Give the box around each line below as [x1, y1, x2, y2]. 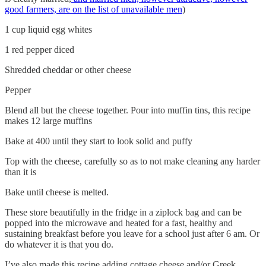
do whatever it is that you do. [5, 239, 113, 249]
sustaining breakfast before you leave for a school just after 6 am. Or [5, 228, 259, 239]
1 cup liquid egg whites [5, 24, 92, 34]
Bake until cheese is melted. [5, 186, 109, 197]
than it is [5, 166, 36, 177]
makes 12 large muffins [5, 115, 92, 126]
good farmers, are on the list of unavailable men [5, 4, 182, 14]
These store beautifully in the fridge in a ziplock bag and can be [5, 207, 242, 217]
